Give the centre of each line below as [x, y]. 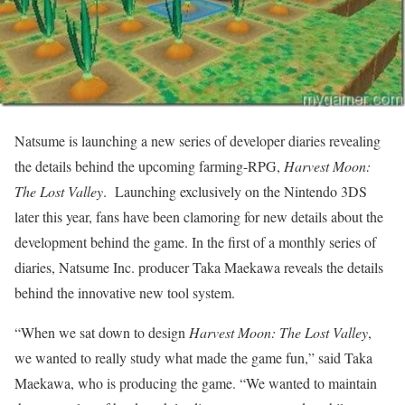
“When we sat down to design [102, 333]
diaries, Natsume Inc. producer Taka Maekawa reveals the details [199, 268]
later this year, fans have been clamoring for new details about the [199, 217]
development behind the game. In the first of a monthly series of [195, 242]
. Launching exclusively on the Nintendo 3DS [235, 192]
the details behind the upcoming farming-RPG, [149, 166]
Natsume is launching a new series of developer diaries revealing [198, 141]
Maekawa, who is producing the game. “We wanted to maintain [196, 383]
